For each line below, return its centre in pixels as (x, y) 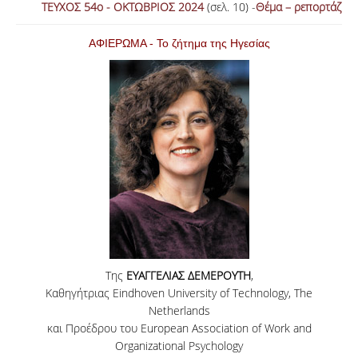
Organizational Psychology (179, 346)
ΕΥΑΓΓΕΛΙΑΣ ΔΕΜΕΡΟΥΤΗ (188, 275)
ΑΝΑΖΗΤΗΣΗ (238, 25)
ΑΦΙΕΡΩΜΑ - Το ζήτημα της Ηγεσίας (179, 43)
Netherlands (179, 310)
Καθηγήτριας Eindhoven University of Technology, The (179, 293)
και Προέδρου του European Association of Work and (179, 328)
